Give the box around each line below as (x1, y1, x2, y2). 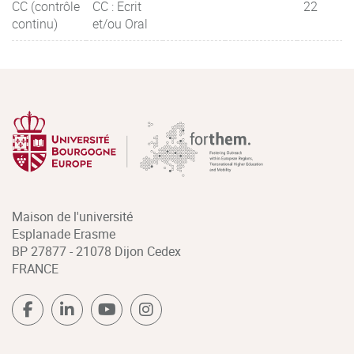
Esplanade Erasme (12, 224, 115, 243)
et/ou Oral (92, 14, 148, 32)
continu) (12, 14, 58, 32)
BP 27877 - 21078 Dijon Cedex (12, 242, 181, 260)
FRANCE (12, 259, 58, 277)
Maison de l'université (12, 207, 133, 225)
